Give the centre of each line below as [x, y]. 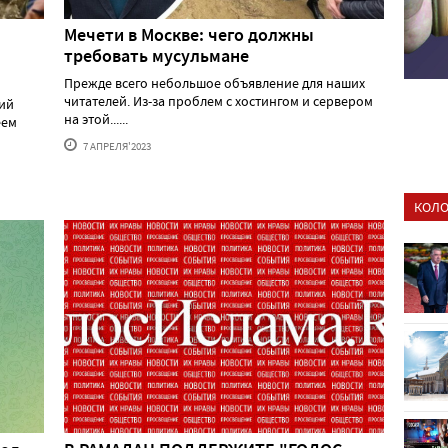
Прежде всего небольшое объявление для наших [214, 83]
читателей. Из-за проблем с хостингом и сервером [218, 101]
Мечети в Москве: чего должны [189, 35]
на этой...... [96, 119]
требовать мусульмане [156, 56]
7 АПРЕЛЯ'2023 [116, 146]
